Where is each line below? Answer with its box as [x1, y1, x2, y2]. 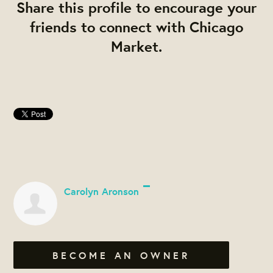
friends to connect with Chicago [30, 17, 243, 37]
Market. [111, 37, 162, 57]
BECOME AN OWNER [52, 248, 190, 262]
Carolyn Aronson [63, 184, 139, 198]
